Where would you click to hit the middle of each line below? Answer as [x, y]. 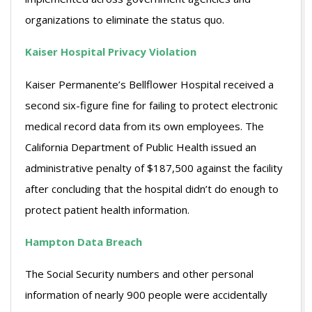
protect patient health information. [107, 209]
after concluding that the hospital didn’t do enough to [152, 188]
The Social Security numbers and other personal [139, 273]
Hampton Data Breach [84, 241]
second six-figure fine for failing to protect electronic [151, 105]
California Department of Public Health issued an [141, 147]
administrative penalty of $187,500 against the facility [154, 167]
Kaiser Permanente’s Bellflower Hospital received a [149, 84]
